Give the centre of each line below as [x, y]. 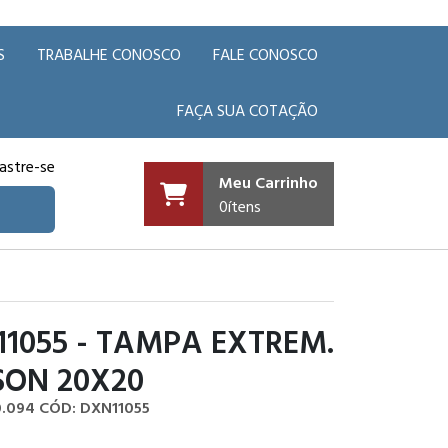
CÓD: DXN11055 [94, 407]
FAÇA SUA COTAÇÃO [247, 110]
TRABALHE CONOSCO [109, 54]
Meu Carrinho [268, 181]
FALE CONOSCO [265, 54]
